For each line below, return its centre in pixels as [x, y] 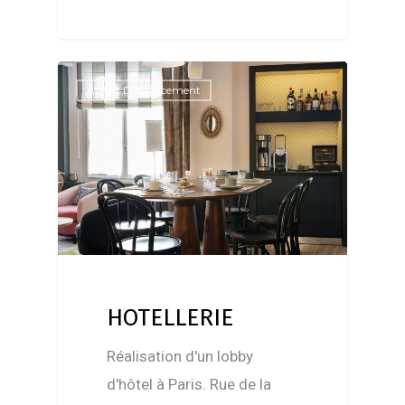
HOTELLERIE [170, 317]
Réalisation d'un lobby [180, 356]
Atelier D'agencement [144, 89]
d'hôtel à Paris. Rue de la [189, 384]
